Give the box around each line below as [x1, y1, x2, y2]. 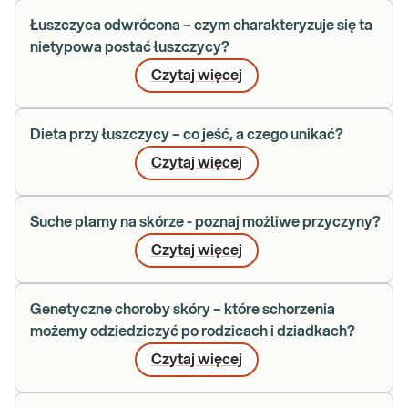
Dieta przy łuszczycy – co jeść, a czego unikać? [30, 127, 343, 142]
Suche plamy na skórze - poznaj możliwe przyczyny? [30, 215, 381, 229]
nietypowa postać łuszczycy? [30, 40, 229, 55]
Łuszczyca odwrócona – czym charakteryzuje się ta [30, 18, 372, 33]
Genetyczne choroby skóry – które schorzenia [30, 302, 335, 317]
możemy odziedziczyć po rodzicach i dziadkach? [30, 324, 355, 339]
